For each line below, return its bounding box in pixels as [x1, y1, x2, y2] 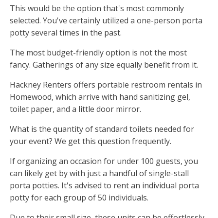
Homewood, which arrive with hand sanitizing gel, [10, 91, 190, 103]
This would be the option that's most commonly [10, 3, 184, 14]
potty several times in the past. [10, 27, 122, 38]
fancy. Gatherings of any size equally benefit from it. [10, 59, 198, 71]
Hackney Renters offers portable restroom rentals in [10, 79, 202, 91]
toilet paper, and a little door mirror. [10, 104, 141, 115]
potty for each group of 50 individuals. [10, 192, 148, 203]
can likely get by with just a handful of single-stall [10, 168, 189, 179]
